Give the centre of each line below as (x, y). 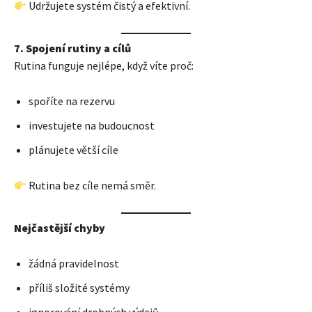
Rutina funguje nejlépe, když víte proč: (104, 66)
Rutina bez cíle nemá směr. (92, 186)
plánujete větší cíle (73, 150)
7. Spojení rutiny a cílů (72, 48)
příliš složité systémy (79, 288)
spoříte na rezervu (72, 101)
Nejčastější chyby (60, 228)
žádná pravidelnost (74, 264)
